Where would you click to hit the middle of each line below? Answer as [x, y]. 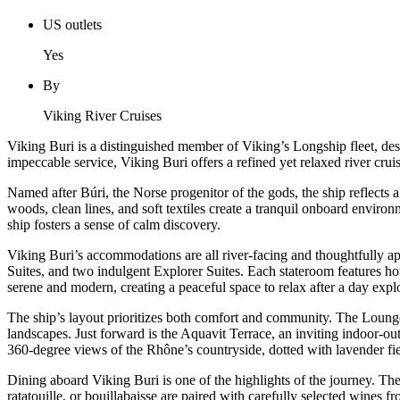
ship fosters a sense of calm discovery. [114, 225]
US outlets [72, 25]
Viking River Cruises [102, 116]
